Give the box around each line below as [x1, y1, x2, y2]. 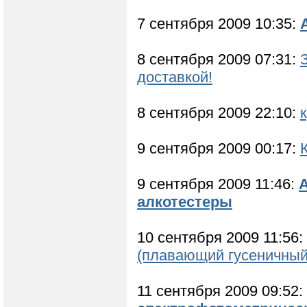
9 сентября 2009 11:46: [137, 175, 299, 193]
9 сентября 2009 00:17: [137, 140, 300, 158]
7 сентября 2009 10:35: [137, 15, 300, 33]
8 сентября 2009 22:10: [137, 104, 300, 122]
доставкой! [137, 69, 212, 86]
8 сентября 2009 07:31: [137, 51, 300, 69]
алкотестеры [137, 193, 232, 211]
